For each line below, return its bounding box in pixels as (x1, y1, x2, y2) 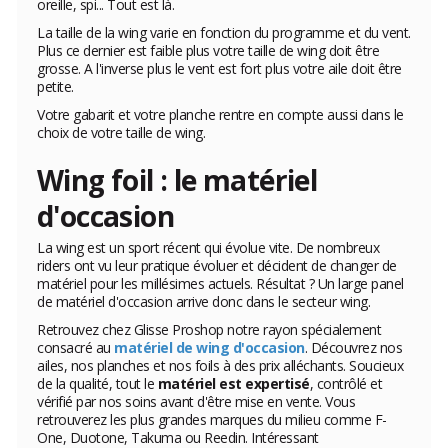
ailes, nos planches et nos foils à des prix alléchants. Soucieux (37, 355, 403, 375)
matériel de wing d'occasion (114, 337, 305, 357)
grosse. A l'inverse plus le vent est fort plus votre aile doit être (37, 58, 402, 78)
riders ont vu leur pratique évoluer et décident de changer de (37, 255, 397, 275)
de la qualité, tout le (37, 373, 158, 393)
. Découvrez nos (304, 337, 402, 357)
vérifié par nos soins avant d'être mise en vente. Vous (37, 391, 355, 411)
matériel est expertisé (157, 373, 310, 393)
